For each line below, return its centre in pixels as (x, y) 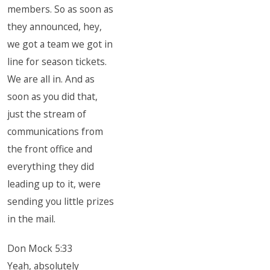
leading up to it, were (54, 184)
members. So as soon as (61, 9)
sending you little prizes (61, 201)
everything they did (51, 166)
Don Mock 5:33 (40, 248)
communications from (55, 131)
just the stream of (47, 114)
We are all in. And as (51, 79)
